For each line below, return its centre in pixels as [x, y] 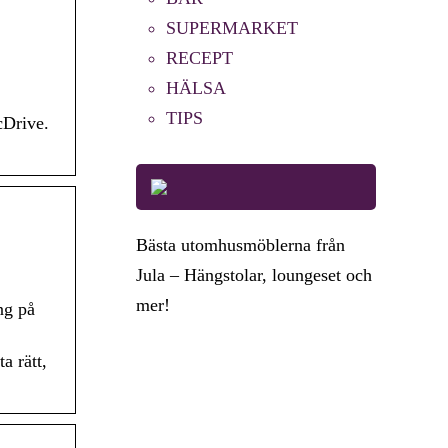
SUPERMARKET [232, 28]
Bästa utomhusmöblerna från [240, 245]
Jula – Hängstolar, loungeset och [254, 275]
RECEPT [199, 58]
